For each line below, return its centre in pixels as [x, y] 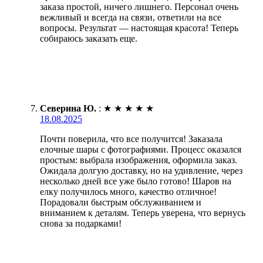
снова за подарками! [81, 223]
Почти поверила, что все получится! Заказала [131, 139]
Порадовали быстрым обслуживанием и [121, 202]
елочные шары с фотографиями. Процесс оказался [141, 149]
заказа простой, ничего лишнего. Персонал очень [139, 6]
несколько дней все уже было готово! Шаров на [136, 181]
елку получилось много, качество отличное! [128, 191]
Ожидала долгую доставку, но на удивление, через [141, 170]
